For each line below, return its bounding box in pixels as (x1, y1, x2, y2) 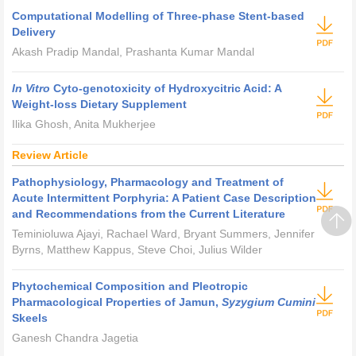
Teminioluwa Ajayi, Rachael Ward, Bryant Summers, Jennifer (12, 227, 315, 240)
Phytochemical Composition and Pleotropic (12, 280, 248, 292)
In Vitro (12, 82, 50, 95)
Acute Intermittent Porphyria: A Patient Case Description (12, 192, 316, 204)
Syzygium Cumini (222, 296, 315, 308)
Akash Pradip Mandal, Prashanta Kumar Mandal (12, 45, 254, 58)
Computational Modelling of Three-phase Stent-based (12, 10, 304, 22)
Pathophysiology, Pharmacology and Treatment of (12, 176, 284, 188)
